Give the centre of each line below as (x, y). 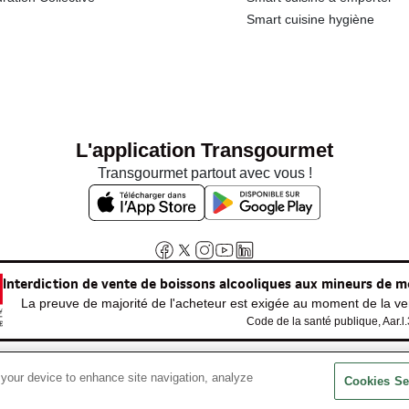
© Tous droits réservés (273, 379)
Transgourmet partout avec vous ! (204, 173)
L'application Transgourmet (204, 151)
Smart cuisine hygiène (311, 19)
